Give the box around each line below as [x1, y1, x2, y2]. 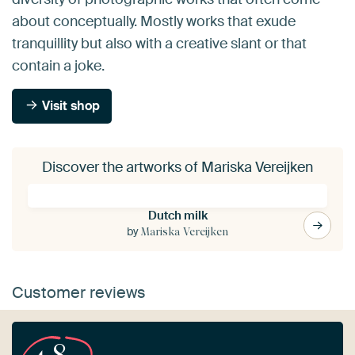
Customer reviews [12, 281, 146, 303]
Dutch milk [147, 207, 208, 223]
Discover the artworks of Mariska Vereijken [42, 157, 313, 177]
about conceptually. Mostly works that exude [12, 11, 296, 31]
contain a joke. [12, 55, 105, 75]
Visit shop [39, 97, 101, 114]
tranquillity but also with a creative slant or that [12, 33, 307, 53]
